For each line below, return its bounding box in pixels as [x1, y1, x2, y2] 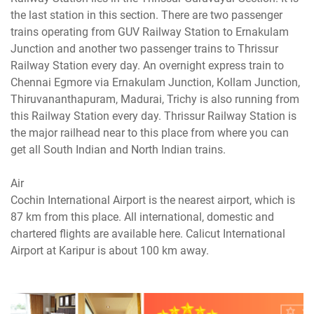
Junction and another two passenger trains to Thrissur [11, 41, 278, 55]
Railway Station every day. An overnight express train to [11, 58, 284, 72]
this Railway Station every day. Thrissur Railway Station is [11, 109, 296, 123]
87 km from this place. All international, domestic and [11, 210, 274, 224]
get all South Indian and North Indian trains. [11, 142, 226, 156]
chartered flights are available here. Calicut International [11, 226, 285, 240]
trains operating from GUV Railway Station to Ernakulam [11, 25, 289, 39]
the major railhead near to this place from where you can [11, 125, 289, 139]
